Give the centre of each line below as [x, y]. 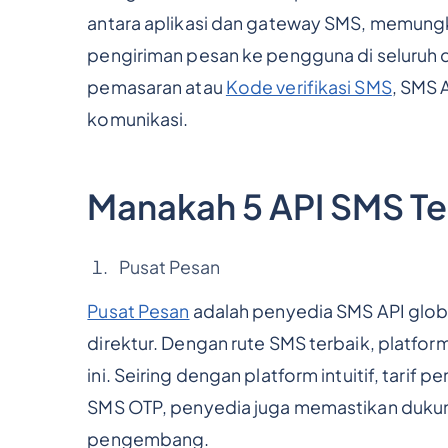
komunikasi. [138, 118]
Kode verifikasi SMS [308, 86]
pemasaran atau [156, 86]
